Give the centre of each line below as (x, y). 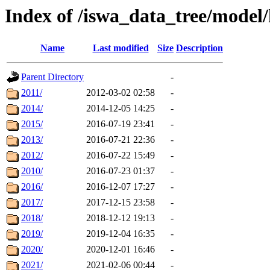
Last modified (121, 48)
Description (199, 48)
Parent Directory (52, 77)
